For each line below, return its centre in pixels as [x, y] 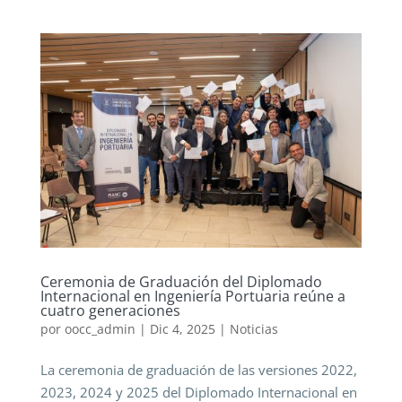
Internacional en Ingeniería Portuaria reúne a [192, 296]
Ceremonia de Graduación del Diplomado [181, 281]
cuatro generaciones [110, 310]
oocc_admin [100, 328]
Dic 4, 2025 [182, 328]
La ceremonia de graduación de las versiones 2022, [198, 369]
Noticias [253, 328]
